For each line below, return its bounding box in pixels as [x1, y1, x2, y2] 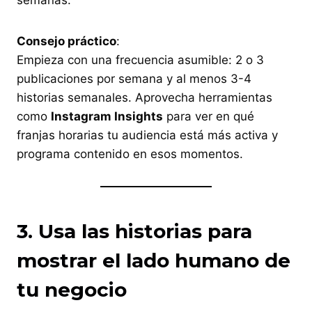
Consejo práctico [17, 33, 116, 48]
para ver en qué [163, 109, 254, 123]
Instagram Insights [51, 109, 163, 123]
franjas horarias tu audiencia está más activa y [17, 127, 278, 142]
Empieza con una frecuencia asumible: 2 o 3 [17, 52, 264, 67]
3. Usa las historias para [17, 219, 252, 243]
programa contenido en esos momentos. [17, 146, 243, 161]
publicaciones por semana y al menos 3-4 [17, 71, 251, 86]
